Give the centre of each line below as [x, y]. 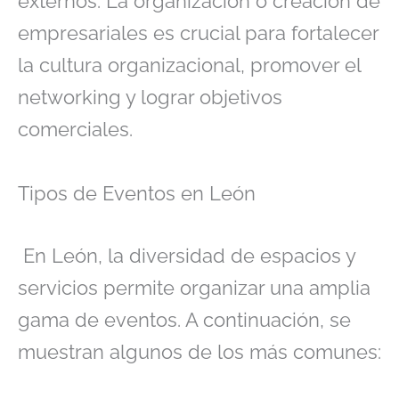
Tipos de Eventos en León [137, 194]
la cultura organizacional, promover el [189, 65]
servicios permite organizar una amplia [194, 287]
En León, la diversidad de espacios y [187, 255]
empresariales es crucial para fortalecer [198, 33]
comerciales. [78, 130]
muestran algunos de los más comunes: [199, 351]
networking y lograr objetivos [150, 98]
